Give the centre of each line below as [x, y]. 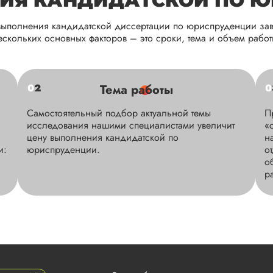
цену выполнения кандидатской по [103, 138]
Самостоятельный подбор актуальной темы [119, 113]
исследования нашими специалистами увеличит [131, 126]
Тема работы [136, 90]
